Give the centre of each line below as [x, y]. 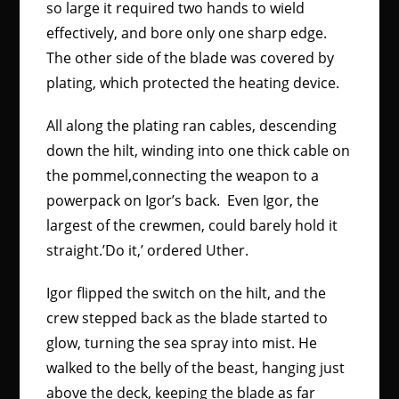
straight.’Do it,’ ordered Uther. [150, 250]
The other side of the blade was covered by [191, 58]
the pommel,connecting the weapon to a [183, 175]
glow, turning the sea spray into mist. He [182, 343]
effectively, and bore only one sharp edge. [187, 33]
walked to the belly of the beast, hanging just [196, 368]
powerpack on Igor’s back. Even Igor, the [183, 200]
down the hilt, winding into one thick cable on [199, 151]
